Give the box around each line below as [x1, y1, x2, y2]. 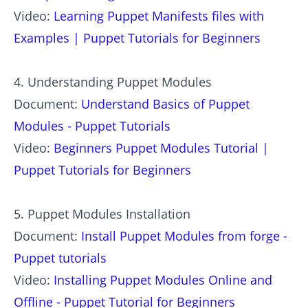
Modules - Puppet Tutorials [14, 117, 170, 134]
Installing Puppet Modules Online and [54, 271, 272, 288]
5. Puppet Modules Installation [14, 205, 190, 222]
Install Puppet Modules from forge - [81, 227, 287, 244]
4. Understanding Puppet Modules [14, 73, 212, 90]
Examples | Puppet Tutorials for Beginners [14, 29, 261, 46]
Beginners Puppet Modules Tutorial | [54, 139, 269, 156]
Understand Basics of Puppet [81, 95, 250, 112]
